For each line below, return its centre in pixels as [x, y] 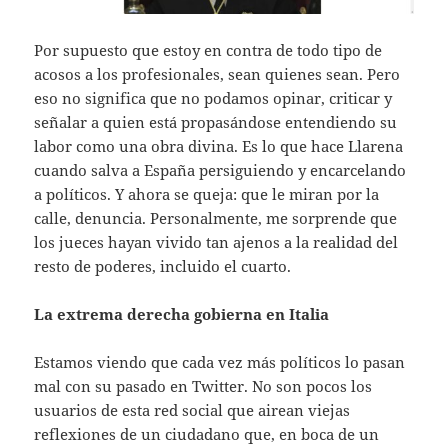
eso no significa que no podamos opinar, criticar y [213, 97]
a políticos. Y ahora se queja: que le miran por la [207, 193]
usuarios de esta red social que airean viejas [192, 409]
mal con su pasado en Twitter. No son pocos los [203, 385]
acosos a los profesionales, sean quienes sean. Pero [217, 73]
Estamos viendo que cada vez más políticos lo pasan [220, 361]
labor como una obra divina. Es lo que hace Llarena [219, 145]
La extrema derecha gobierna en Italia [182, 313]
